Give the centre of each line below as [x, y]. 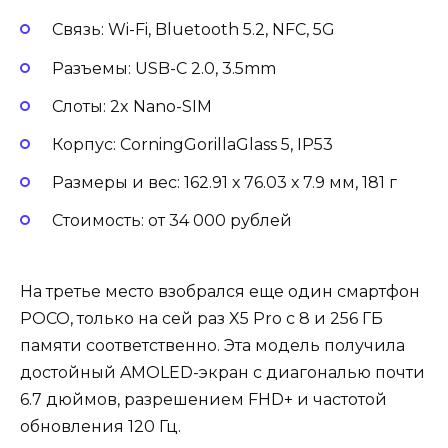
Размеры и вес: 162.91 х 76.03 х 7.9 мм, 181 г [226, 183]
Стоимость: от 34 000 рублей [174, 221]
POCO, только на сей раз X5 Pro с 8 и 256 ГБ [201, 318]
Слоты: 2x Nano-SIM [134, 106]
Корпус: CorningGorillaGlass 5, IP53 [194, 145]
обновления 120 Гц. [102, 426]
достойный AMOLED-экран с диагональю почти [222, 372]
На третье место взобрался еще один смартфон [220, 291]
